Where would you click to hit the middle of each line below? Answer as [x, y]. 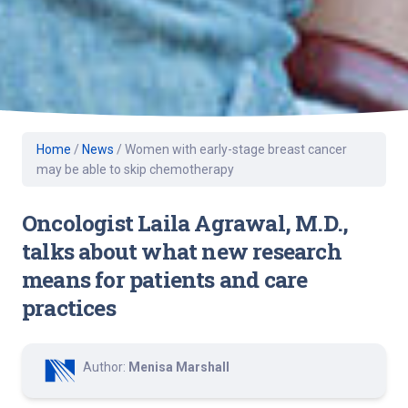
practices [69, 307]
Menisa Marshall [179, 367]
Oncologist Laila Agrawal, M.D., [185, 222]
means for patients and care [165, 279]
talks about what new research [182, 250]
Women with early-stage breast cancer [236, 149]
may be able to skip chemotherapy [135, 169]
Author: [106, 367]
